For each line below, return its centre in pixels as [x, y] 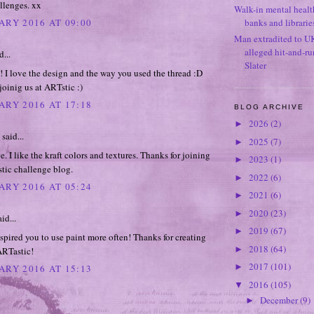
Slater [255, 65]
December [280, 300]
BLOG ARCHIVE [269, 107]
